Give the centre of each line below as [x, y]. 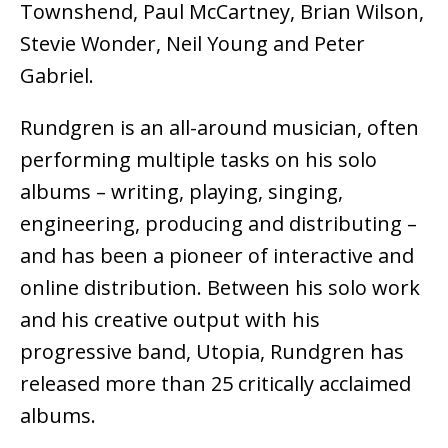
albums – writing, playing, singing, [181, 192]
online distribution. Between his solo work [220, 288]
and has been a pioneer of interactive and [217, 256]
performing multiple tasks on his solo [198, 160]
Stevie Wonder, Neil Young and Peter [192, 44]
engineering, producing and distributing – [218, 224]
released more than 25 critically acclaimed [215, 384]
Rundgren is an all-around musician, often [219, 128]
